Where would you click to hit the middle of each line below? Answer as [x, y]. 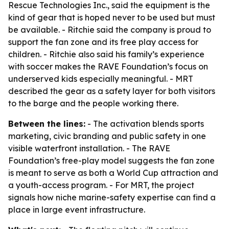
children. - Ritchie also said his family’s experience [106, 54]
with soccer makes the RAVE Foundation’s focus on [108, 66]
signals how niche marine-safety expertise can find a [112, 197]
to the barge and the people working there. [93, 103]
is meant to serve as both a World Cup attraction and [113, 173]
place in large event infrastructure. [77, 210]
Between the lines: [47, 124]
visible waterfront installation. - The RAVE [89, 148]
